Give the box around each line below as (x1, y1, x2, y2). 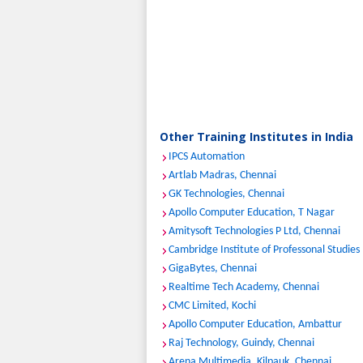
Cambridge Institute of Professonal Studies (169, 244, 360, 256)
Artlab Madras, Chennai (169, 169, 276, 181)
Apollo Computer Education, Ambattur (169, 318, 342, 331)
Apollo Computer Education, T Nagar (169, 207, 335, 219)
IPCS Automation (169, 151, 245, 163)
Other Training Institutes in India (160, 129, 353, 144)
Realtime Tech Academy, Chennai (169, 281, 319, 293)
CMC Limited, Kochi (169, 300, 256, 312)
